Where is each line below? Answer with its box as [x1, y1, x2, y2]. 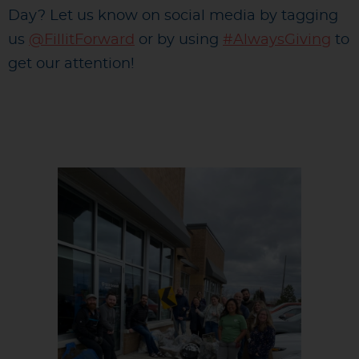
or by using [135, 32, 223, 47]
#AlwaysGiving [223, 32, 331, 47]
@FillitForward [29, 32, 135, 47]
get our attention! [8, 56, 139, 71]
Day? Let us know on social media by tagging [8, 8, 338, 23]
